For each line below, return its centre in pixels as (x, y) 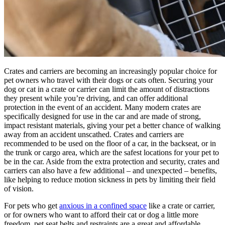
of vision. (20, 188)
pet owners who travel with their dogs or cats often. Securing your (108, 80)
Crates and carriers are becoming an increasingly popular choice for (110, 71)
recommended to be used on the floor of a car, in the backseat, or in (110, 143)
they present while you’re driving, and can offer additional (96, 98)
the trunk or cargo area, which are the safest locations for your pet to (111, 152)
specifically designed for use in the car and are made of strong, (102, 116)
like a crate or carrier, (181, 205)
